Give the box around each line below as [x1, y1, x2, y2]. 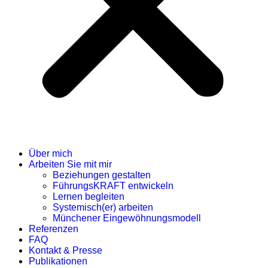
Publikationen [29, 256, 87, 266]
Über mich [29, 148, 72, 159]
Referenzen [29, 224, 78, 234]
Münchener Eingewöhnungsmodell [53, 213, 201, 223]
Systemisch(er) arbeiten [53, 202, 153, 212]
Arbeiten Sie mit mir [29, 159, 112, 169]
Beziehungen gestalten [53, 170, 151, 180]
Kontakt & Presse [29, 245, 102, 255]
